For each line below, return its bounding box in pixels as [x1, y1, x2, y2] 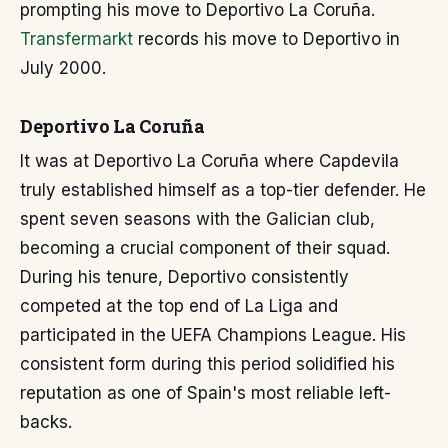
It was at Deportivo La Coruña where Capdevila [20, 151, 399, 172]
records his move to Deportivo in [133, 29, 400, 50]
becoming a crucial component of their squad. [20, 238, 390, 259]
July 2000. [20, 58, 106, 79]
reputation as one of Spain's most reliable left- [20, 383, 391, 404]
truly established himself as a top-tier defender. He [20, 180, 426, 201]
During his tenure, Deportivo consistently [20, 267, 349, 288]
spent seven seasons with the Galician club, [20, 209, 375, 230]
